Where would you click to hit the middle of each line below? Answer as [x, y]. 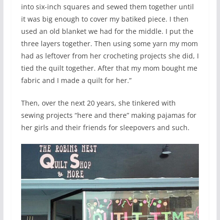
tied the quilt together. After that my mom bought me [109, 68]
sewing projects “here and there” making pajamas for [109, 115]
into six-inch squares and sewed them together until [107, 6]
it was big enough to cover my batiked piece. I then [105, 19]
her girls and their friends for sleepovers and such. [105, 127]
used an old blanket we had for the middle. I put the [107, 31]
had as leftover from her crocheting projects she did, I [110, 55]
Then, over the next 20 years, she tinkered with [98, 103]
